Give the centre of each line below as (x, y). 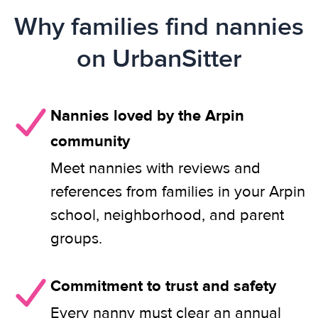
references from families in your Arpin (178, 192)
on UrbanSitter (159, 59)
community (90, 141)
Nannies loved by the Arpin (147, 116)
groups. (76, 238)
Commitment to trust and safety (163, 286)
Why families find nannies (159, 27)
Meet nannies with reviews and (155, 168)
